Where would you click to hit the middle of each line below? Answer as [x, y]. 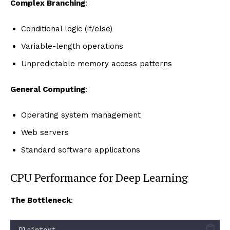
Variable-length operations [72, 46]
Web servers [45, 132]
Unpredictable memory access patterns [97, 63]
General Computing [48, 89]
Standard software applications [81, 150]
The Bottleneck [41, 200]
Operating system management [81, 115]
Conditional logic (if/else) [67, 28]
